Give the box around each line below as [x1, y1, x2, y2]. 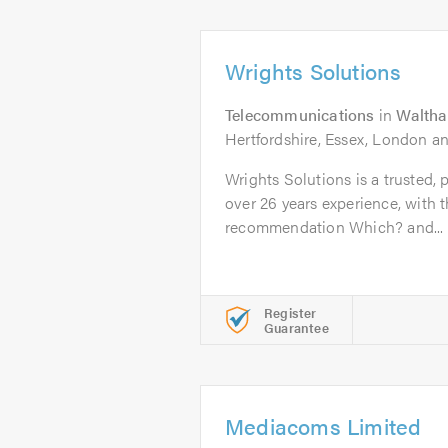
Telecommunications [225, 103, 375, 126]
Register [264, 303, 317, 322]
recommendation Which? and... [225, 215, 444, 238]
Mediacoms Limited [225, 410, 422, 441]
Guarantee [264, 318, 329, 337]
